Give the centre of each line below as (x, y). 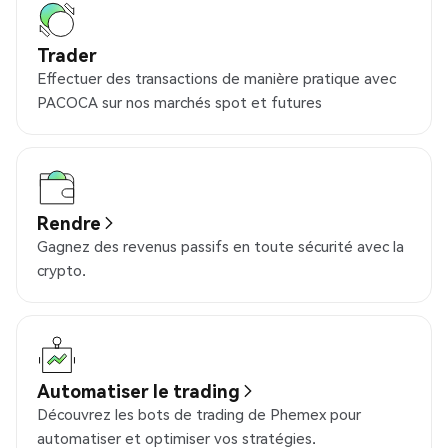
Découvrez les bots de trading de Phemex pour (199, 414)
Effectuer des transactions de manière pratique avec (216, 78)
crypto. (61, 270)
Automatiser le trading (138, 391)
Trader (67, 55)
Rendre (69, 223)
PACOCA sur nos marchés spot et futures (179, 102)
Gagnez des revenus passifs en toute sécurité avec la (220, 246)
